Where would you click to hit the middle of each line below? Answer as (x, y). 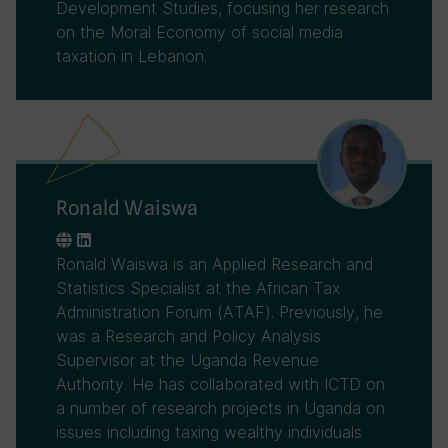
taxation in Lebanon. (131, 56)
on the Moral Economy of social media (199, 32)
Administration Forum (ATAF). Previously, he (219, 312)
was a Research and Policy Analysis (188, 336)
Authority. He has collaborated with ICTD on (220, 384)
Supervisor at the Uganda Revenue (187, 360)
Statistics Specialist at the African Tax (198, 288)
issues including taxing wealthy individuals (209, 432)
